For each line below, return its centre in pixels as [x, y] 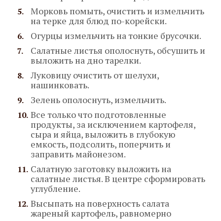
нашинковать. [60, 85]
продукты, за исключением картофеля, [113, 125]
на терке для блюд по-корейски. [99, 21]
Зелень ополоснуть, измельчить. [98, 100]
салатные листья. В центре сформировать [118, 179]
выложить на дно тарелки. [86, 60]
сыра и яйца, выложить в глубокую [103, 134]
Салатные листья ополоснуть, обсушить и [118, 51]
